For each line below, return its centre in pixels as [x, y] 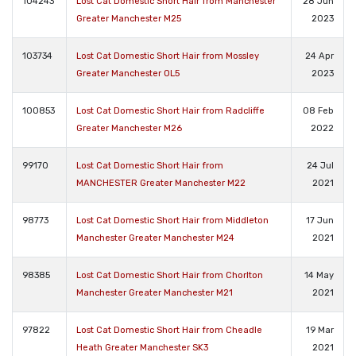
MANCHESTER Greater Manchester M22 [161, 183]
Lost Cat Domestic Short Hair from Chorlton [170, 275]
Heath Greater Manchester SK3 [142, 347]
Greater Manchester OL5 [128, 73]
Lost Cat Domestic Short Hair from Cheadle [169, 330]
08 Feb [318, 110]
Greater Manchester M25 [129, 18]
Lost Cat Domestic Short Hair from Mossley [168, 56]
